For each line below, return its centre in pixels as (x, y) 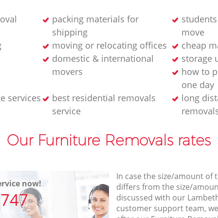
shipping (70, 32)
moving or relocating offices (109, 45)
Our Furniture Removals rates (109, 140)
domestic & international (103, 58)
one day (198, 84)
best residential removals (104, 98)
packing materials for (95, 19)
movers (67, 71)
